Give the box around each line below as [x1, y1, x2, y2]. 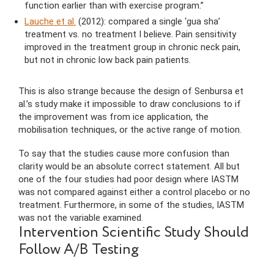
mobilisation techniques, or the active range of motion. [18, 124, 242, 136]
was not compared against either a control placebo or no [18, 187, 250, 198]
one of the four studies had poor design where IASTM [18, 174, 239, 185]
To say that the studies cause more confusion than [18, 148, 229, 160]
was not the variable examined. [18, 212, 143, 224]
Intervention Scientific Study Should [18, 222, 249, 244]
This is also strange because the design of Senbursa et [18, 86, 243, 97]
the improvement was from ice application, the [18, 111, 209, 123]
